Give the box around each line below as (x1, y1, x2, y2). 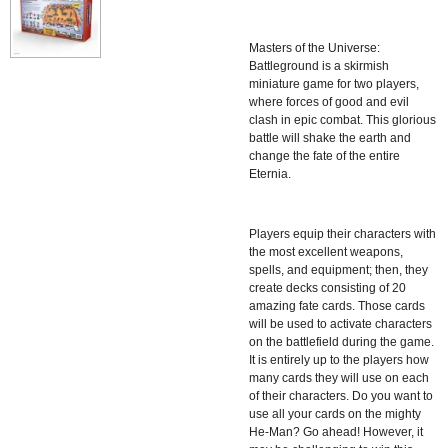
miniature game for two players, (249, 76, 419, 91)
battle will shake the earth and (249, 130, 411, 145)
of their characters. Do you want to (249, 388, 433, 403)
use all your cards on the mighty (249, 406, 421, 421)
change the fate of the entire (249, 148, 400, 163)
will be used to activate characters (249, 316, 432, 331)
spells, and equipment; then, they (249, 262, 428, 277)
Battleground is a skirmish (249, 58, 389, 73)
